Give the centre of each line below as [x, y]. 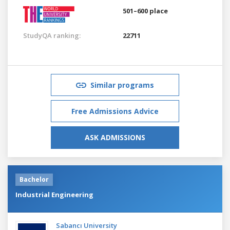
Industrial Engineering [54, 194]
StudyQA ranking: [52, 35]
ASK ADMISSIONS [115, 137]
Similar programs [122, 85]
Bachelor [34, 179]
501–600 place [145, 11]
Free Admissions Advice [115, 111]
